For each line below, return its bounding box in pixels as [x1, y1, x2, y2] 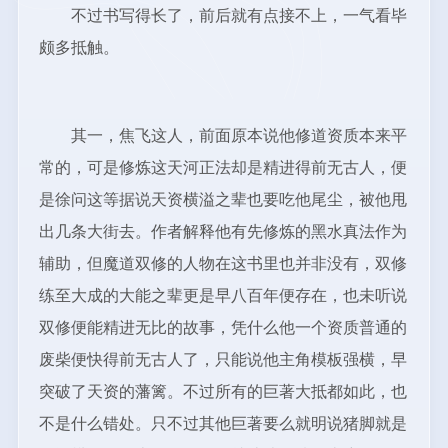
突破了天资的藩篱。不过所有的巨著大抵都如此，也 [38, 383, 407, 400]
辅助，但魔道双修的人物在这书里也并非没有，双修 [38, 255, 407, 272]
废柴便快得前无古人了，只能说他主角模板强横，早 [38, 351, 407, 368]
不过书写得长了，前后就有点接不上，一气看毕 [38, 7, 407, 24]
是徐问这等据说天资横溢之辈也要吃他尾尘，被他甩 [38, 191, 407, 208]
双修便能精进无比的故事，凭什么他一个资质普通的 [38, 319, 407, 336]
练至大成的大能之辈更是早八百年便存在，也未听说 [38, 287, 407, 304]
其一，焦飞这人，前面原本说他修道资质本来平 [38, 127, 407, 144]
